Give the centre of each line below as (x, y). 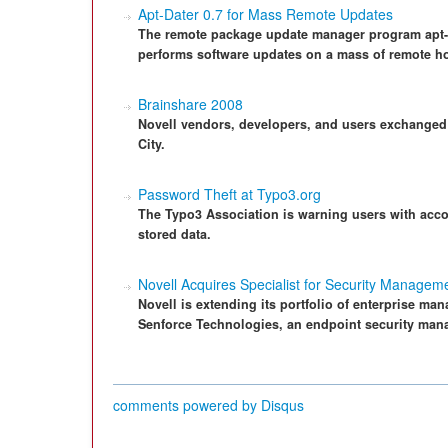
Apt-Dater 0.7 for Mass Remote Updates (265, 14)
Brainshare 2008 (190, 104)
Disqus (282, 405)
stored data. (174, 234)
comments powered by (187, 405)
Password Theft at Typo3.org (229, 194)
